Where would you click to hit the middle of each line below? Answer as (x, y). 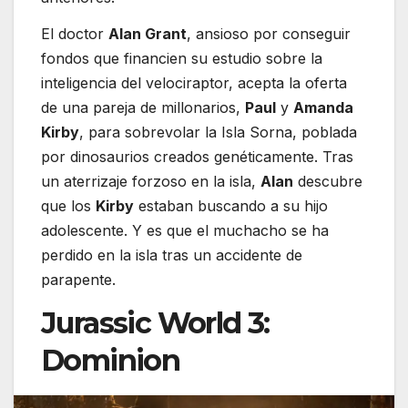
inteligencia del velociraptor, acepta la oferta (194, 82)
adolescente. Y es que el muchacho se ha (185, 230)
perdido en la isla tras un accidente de (172, 255)
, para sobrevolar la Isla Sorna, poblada (218, 132)
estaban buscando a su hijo (231, 205)
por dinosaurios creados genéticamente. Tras (197, 156)
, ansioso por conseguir (269, 33)
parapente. (78, 279)
